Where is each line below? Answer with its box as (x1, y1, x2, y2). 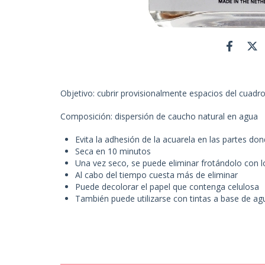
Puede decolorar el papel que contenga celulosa (75, 181, 259, 192)
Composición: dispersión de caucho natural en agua (60, 111, 258, 122)
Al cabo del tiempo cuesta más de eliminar (75, 169, 238, 180)
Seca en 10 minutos (75, 146, 151, 157)
